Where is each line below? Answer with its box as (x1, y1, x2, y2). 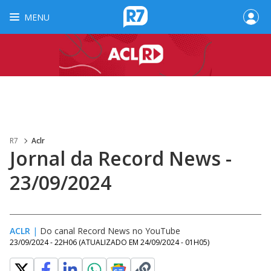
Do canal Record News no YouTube (40, 225, 180, 237)
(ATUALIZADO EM (79, 237, 140, 247)
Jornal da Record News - (10, 145, 232, 171)
